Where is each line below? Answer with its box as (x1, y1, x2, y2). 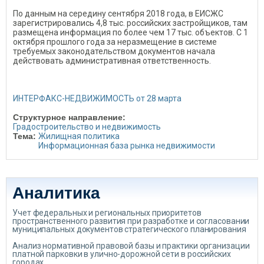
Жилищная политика (38, 131, 120, 141)
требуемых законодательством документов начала (13, 47, 215, 56)
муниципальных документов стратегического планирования (12, 225, 246, 234)
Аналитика (12, 184, 100, 202)
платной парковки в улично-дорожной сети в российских (12, 249, 231, 259)
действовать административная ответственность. (13, 56, 211, 65)
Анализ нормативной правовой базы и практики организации (12, 241, 250, 250)
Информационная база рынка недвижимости (38, 141, 215, 150)
